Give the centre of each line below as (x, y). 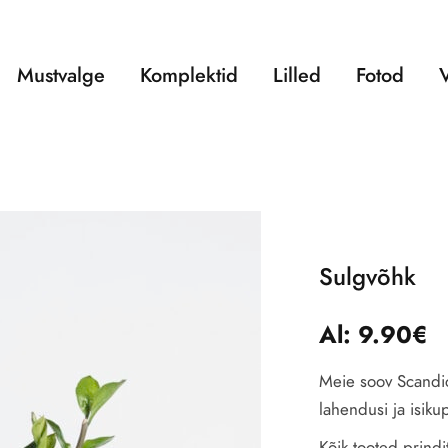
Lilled (297, 74)
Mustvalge (61, 74)
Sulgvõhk (367, 276)
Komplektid (189, 74)
